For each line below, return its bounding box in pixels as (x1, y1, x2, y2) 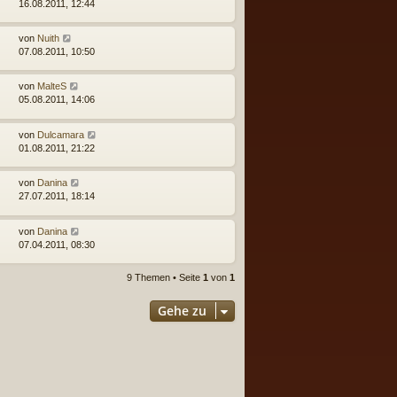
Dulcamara (37, 128, 84, 140)
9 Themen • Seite (127, 271, 203, 283)
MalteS (37, 81, 66, 92)
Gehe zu (158, 301, 206, 319)
